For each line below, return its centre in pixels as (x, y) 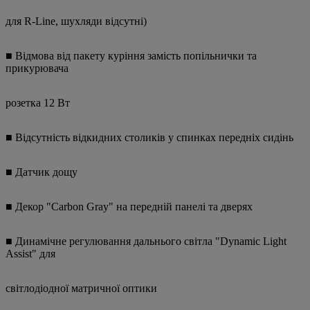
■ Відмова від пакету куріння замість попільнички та (131, 56)
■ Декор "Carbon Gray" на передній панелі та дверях (129, 207)
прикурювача (37, 69)
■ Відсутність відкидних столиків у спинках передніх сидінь (149, 138)
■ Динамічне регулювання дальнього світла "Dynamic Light (146, 241)
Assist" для (30, 254)
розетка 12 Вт (38, 103)
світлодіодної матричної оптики (81, 289)
